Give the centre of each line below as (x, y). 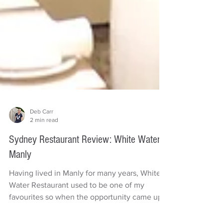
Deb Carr (42, 135)
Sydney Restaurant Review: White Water (85, 164)
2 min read (44, 144)
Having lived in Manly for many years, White (85, 197)
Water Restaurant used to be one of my (77, 209)
